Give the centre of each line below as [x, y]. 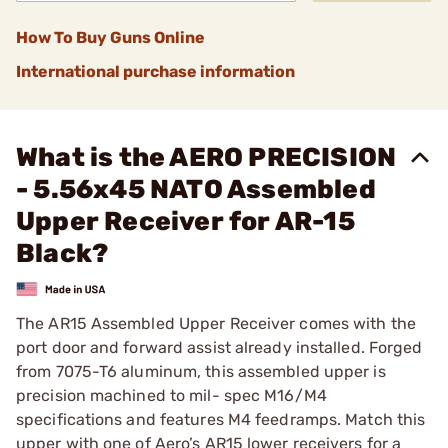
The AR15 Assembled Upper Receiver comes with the [216, 323]
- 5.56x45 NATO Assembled [196, 189]
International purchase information [155, 71]
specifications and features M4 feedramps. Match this [221, 419]
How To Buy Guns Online [110, 37]
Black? [62, 253]
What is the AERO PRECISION [206, 157]
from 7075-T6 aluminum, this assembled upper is [201, 371]
